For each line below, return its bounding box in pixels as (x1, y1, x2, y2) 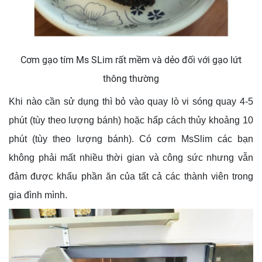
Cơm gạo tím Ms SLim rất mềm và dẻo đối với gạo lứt (20, 54, 242, 66)
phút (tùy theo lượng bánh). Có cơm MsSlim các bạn (9, 134, 253, 144)
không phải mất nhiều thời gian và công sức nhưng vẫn (9, 153, 253, 163)
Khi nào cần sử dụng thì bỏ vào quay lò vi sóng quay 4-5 (9, 96, 253, 107)
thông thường (103, 73, 159, 85)
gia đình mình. (9, 190, 67, 201)
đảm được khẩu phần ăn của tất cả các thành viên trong (9, 171, 253, 182)
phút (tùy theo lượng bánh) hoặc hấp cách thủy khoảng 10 (9, 115, 253, 126)
